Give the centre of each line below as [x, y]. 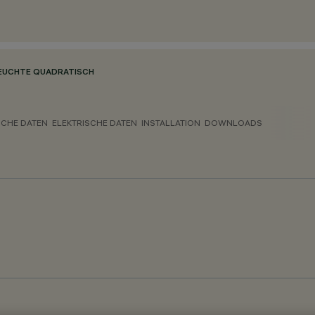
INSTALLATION [171, 123]
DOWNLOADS [233, 123]
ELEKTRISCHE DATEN [95, 123]
